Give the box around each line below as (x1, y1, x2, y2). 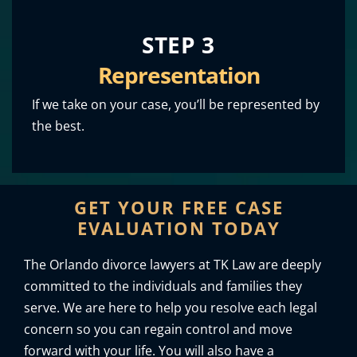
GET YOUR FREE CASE (73, 194, 284, 219)
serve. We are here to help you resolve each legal (24, 298, 317, 316)
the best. (32, 116, 84, 135)
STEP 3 (141, 29, 216, 60)
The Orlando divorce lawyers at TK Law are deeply (24, 255, 321, 273)
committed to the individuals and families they (24, 277, 302, 295)
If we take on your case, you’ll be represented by (32, 95, 320, 113)
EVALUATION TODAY (76, 215, 280, 240)
